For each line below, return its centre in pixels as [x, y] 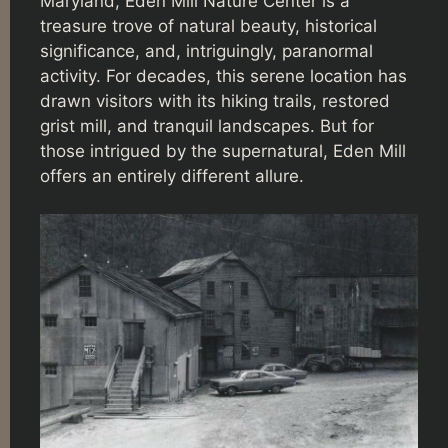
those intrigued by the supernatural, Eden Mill [223, 150]
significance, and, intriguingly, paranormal [206, 50]
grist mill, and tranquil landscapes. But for [207, 125]
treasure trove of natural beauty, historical [208, 25]
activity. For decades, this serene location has [223, 75]
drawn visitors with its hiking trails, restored [215, 100]
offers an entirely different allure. [172, 175]
